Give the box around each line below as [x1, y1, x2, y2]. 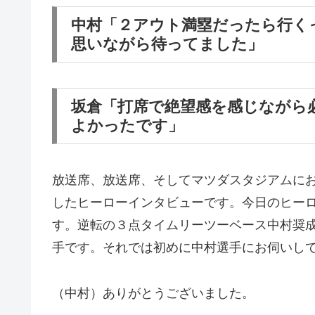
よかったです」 [71, 116, 184, 134]
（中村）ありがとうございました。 [52, 285, 255, 300]
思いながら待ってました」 [71, 34, 263, 53]
